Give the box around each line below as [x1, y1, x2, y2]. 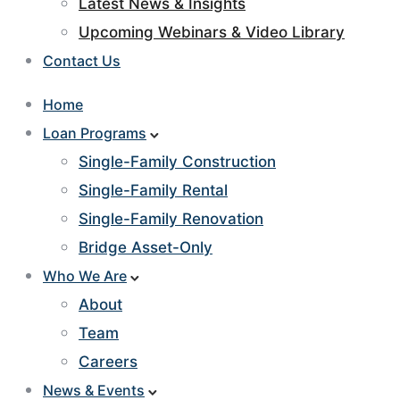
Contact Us [43, 52, 121, 70]
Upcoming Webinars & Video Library [79, 23, 345, 41]
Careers [79, 353, 137, 371]
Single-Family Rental [79, 181, 228, 199]
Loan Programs [43, 124, 146, 142]
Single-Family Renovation [79, 210, 263, 228]
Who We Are [43, 267, 127, 285]
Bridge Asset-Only [79, 238, 212, 256]
